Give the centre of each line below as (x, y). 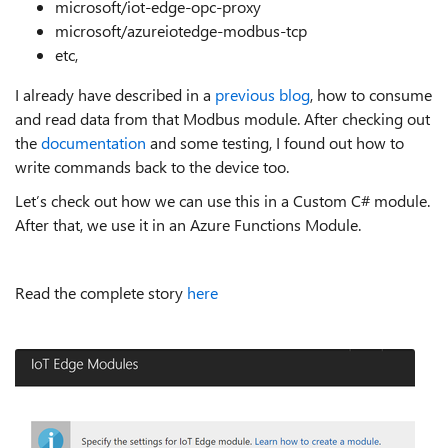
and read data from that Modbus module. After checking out (222, 118)
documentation (93, 142)
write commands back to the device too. (152, 166)
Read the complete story (101, 292)
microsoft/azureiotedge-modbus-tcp (181, 30)
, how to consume (371, 94)
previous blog (262, 94)
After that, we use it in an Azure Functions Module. (188, 224)
